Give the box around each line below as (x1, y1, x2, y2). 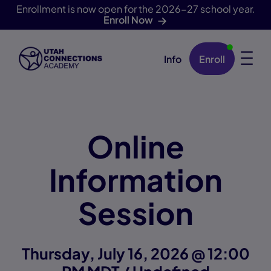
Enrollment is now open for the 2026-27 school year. (16, 2, 255, 15)
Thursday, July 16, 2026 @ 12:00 (21, 244, 250, 263)
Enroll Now (103, 13, 153, 26)
